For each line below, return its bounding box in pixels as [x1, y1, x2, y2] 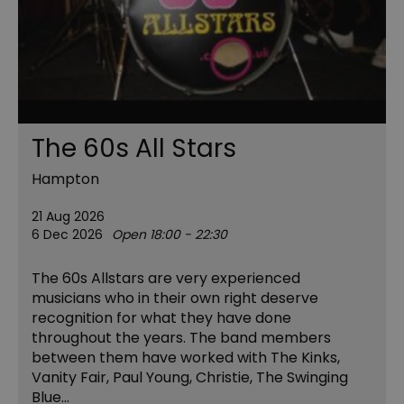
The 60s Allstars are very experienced [32, 267, 300, 289]
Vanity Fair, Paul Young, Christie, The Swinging [32, 366, 348, 388]
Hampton [32, 168, 99, 189]
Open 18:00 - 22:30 [112, 225, 227, 243]
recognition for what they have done [32, 307, 291, 328]
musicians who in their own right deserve [32, 287, 318, 308]
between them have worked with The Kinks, [32, 346, 340, 368]
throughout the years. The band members [32, 326, 331, 348]
